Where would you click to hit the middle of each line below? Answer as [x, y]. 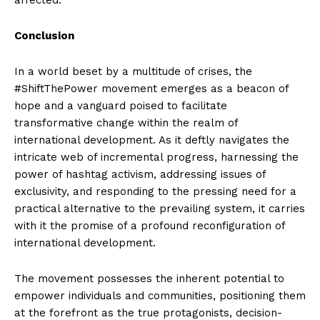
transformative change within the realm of [126, 122]
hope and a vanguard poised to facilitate [121, 105]
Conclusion [44, 35]
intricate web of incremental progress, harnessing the [156, 157]
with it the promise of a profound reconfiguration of [150, 225]
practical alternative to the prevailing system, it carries [160, 208]
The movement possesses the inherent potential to [149, 278]
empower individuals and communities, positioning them [160, 295]
